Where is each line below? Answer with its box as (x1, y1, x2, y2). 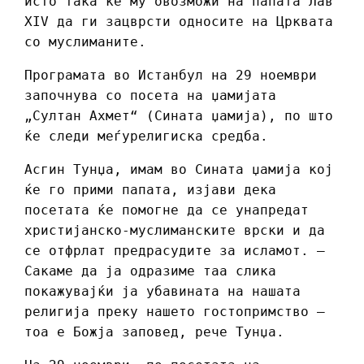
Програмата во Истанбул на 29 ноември (24, 67, 317, 83)
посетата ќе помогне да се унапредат (24, 201, 309, 218)
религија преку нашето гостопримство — (24, 303, 325, 319)
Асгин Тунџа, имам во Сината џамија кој (24, 161, 333, 177)
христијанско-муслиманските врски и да (24, 222, 325, 238)
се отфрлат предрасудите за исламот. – (24, 242, 325, 258)
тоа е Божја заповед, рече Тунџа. (24, 323, 284, 340)
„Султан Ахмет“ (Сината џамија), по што (24, 107, 333, 123)
